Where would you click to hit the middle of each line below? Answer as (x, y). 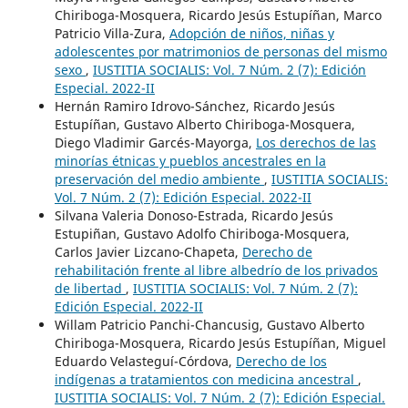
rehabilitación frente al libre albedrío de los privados (216, 270)
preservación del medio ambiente (159, 178)
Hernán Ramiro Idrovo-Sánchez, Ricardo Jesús (194, 106)
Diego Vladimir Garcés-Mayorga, (155, 142)
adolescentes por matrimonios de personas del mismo (220, 51)
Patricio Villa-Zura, (112, 33)
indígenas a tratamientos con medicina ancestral (206, 379)
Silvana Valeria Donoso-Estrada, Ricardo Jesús (194, 215)
